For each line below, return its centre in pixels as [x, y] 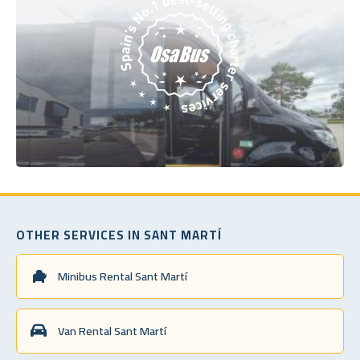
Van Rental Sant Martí [112, 330]
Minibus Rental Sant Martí [123, 276]
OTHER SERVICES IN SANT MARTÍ [119, 235]
